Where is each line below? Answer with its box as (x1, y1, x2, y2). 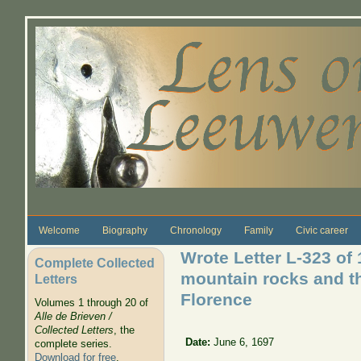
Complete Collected (34, 255, 155, 270)
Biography (102, 224, 147, 236)
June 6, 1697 (214, 335, 275, 348)
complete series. (34, 338, 112, 351)
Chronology (169, 224, 222, 236)
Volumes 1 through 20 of (34, 297, 148, 309)
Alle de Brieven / (34, 310, 112, 323)
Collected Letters (34, 324, 114, 337)
